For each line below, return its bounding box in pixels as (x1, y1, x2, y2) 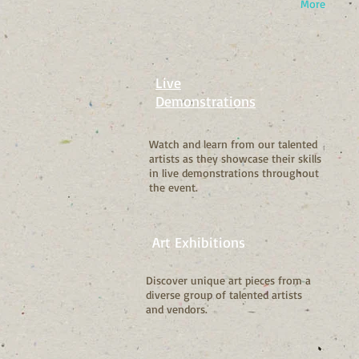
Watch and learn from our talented (149, 136, 317, 151)
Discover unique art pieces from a (146, 272, 311, 287)
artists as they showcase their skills (149, 151, 321, 165)
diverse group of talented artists (146, 287, 302, 301)
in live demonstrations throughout (149, 165, 319, 179)
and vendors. (146, 301, 208, 316)
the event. (149, 179, 198, 194)
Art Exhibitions (152, 232, 245, 251)
